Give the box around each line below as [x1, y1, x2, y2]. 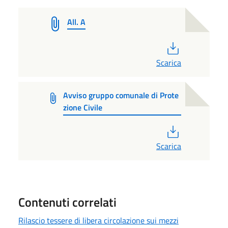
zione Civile [63, 101, 103, 113]
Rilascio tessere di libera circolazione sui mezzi [18, 214, 179, 226]
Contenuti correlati [18, 192, 117, 211]
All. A [67, 15, 85, 28]
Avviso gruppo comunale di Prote [63, 89, 179, 101]
